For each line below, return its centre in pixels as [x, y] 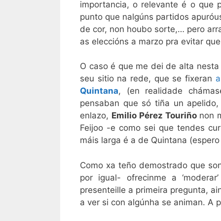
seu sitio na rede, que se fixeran [148, 79]
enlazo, [96, 116]
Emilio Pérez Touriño [154, 116]
